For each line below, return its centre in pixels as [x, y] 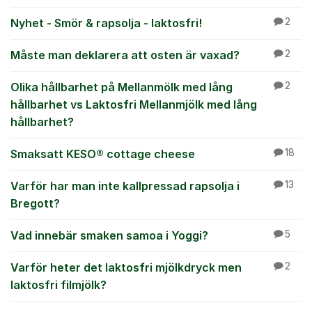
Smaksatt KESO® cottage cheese [103, 154]
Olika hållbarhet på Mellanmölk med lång [122, 87]
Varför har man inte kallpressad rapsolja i [125, 186]
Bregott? [35, 203]
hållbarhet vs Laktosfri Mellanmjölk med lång [134, 104]
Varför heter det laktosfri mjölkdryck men [126, 267]
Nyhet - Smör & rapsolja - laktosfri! [106, 23]
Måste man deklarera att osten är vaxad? [125, 55]
